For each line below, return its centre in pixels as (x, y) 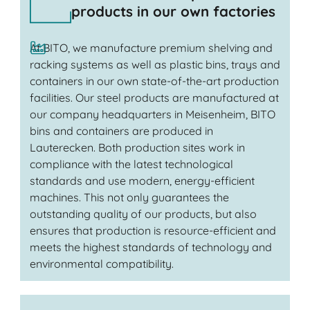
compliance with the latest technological (131, 164)
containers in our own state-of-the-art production (154, 81)
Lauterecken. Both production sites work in (137, 147)
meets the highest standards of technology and (151, 247)
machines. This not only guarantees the (129, 197)
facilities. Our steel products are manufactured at (154, 97)
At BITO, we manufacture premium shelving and (151, 47)
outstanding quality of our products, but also (143, 213)
